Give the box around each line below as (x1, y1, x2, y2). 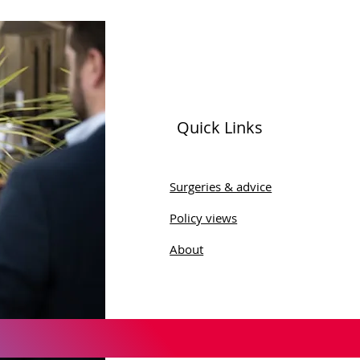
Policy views (170, 210, 238, 227)
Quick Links (177, 117, 264, 139)
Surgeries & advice (170, 178, 272, 195)
